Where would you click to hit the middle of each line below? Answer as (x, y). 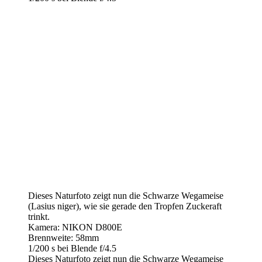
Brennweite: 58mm (63, 238)
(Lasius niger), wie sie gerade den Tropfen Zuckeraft (125, 206)
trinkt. (39, 217)
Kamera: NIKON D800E (75, 227)
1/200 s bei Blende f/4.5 (72, 249)
